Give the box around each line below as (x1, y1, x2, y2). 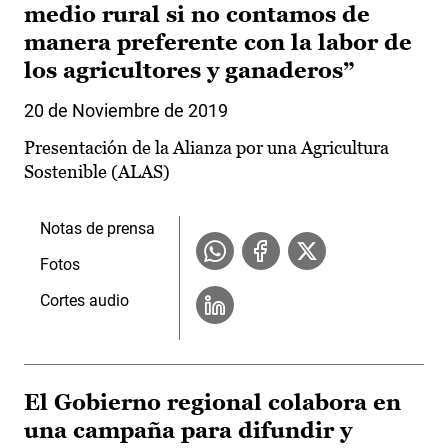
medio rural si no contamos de (24, 2, 370, 28)
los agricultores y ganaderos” (24, 58, 354, 84)
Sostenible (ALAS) (24, 161, 170, 183)
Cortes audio (40, 291, 129, 311)
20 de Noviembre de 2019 (24, 100, 228, 122)
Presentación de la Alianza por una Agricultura (24, 137, 389, 159)
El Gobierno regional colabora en (24, 390, 401, 416)
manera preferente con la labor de (24, 30, 412, 56)
